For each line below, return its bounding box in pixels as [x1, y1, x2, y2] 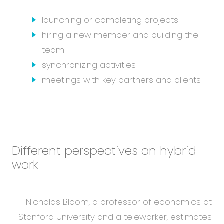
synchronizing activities [42, 59, 136, 71]
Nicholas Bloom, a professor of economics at [26, 195, 212, 208]
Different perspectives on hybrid [12, 142, 196, 159]
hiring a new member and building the [42, 29, 198, 41]
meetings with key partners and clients [42, 74, 201, 86]
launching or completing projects [42, 14, 178, 26]
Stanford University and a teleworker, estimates [18, 210, 212, 223]
